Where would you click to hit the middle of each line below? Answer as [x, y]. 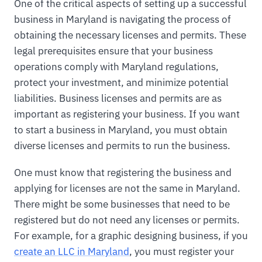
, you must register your [182, 251]
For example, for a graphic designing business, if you [131, 235]
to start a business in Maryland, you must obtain [121, 130]
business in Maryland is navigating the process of [123, 19]
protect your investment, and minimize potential [121, 82]
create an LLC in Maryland [72, 251]
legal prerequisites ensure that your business [113, 51]
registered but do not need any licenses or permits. [127, 220]
